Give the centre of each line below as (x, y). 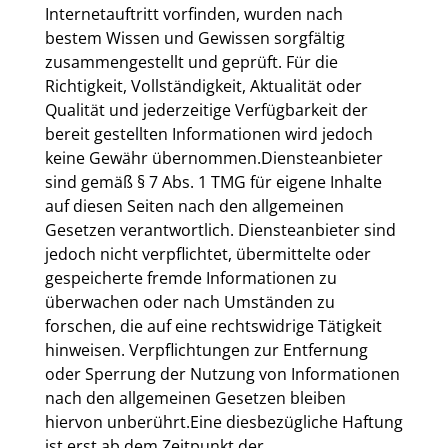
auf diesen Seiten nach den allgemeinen (194, 206)
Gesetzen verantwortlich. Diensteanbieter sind (220, 230)
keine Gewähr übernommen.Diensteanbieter (213, 158)
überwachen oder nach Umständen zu (189, 302)
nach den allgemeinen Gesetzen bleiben (195, 398)
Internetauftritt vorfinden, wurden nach (193, 14)
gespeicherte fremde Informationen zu (190, 278)
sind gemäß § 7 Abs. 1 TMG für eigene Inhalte (213, 182)
